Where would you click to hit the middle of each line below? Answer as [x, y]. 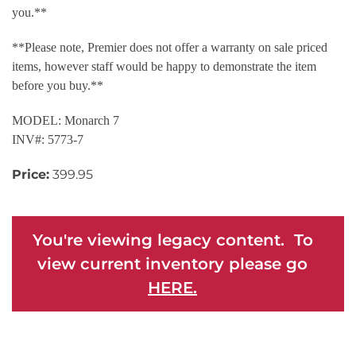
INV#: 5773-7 [48, 139]
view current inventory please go [172, 263]
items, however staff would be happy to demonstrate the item [164, 66]
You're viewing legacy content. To [172, 240]
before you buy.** [58, 85]
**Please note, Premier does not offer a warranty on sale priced [170, 47]
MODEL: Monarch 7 [66, 120]
